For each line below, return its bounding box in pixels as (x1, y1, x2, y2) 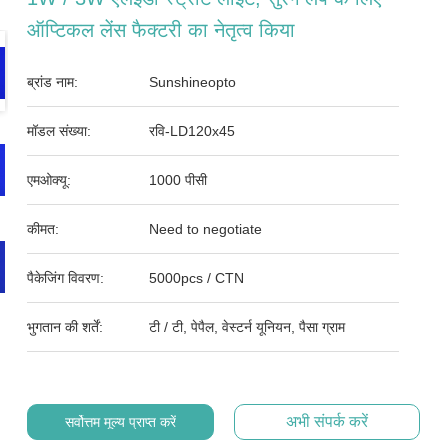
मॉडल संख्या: (27, 123, 92, 139)
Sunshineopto (149, 74, 237, 90)
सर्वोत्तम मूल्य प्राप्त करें (64, 414, 176, 430)
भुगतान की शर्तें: (27, 319, 104, 335)
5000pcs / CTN (149, 270, 245, 286)
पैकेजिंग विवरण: (27, 270, 105, 286)
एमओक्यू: (27, 172, 72, 188)
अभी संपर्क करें (285, 413, 368, 430)
